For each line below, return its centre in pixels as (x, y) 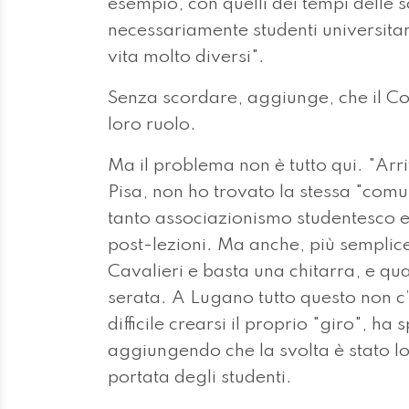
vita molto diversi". (186, 57)
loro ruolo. (154, 125)
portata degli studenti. (200, 378)
